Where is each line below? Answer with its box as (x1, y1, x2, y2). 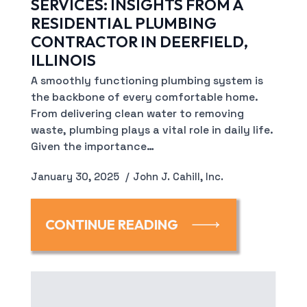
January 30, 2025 (30, 171, 122, 184)
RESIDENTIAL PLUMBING (30, 13, 217, 34)
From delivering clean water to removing (30, 107, 244, 121)
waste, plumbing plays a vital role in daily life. (30, 123, 273, 138)
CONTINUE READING (45, 216, 178, 234)
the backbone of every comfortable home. (30, 90, 258, 105)
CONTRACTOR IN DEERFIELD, (30, 32, 248, 52)
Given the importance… (30, 140, 154, 154)
